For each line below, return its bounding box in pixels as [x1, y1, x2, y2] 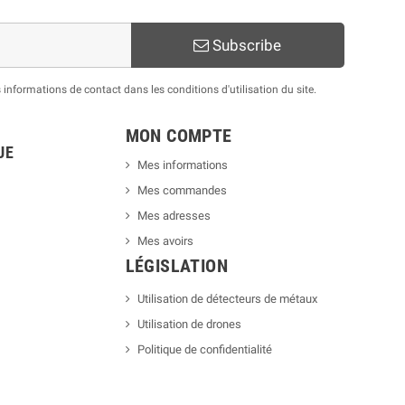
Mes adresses [137, 209, 211, 223]
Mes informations [137, 158, 228, 173]
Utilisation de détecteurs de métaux [137, 292, 317, 306]
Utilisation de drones [137, 317, 241, 332]
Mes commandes [137, 184, 227, 198]
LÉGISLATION [125, 256, 228, 278]
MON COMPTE [125, 126, 232, 147]
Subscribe [209, 36, 282, 55]
